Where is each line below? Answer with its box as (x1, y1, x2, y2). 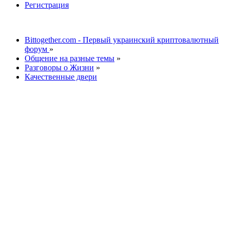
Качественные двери (25, 72, 97, 81)
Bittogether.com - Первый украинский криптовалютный (25, 35, 219, 44)
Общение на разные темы (25, 53, 114, 63)
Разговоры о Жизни (25, 63, 94, 72)
